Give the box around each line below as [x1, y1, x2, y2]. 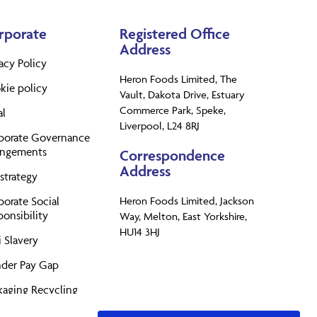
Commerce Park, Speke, [120, 103, 226, 117]
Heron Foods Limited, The [120, 71, 238, 86]
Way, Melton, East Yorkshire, [120, 209, 248, 223]
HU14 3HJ [120, 224, 161, 238]
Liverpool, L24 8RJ [120, 118, 200, 132]
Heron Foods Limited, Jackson [120, 193, 255, 207]
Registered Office [120, 24, 231, 42]
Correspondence [120, 146, 226, 164]
